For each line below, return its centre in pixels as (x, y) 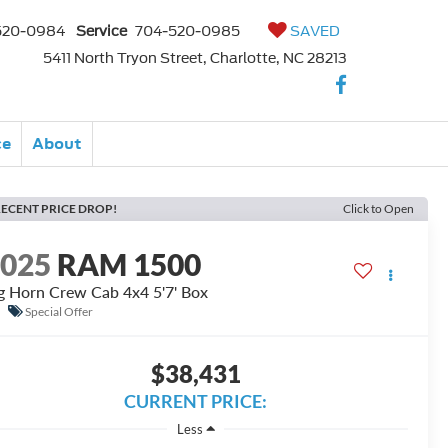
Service (101, 31)
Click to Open (378, 208)
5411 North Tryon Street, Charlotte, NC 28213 (195, 58)
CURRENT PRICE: (195, 401)
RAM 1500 (129, 264)
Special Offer (59, 311)
